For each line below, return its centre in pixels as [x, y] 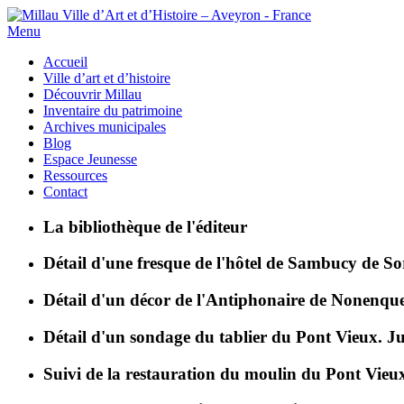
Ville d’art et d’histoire [107, 78]
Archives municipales [105, 127]
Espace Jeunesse [90, 159]
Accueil [65, 62]
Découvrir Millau [92, 94]
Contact [65, 192]
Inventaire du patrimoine [113, 110]
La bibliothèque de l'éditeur [145, 226]
